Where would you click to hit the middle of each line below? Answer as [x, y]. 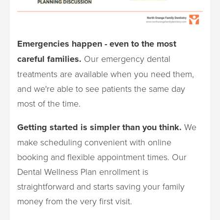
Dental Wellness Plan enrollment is [83, 171]
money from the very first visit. [75, 201]
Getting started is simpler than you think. [99, 127]
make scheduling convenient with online [94, 142]
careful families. [49, 59]
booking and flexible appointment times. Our [102, 156]
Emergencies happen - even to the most [97, 43]
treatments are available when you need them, [106, 73]
